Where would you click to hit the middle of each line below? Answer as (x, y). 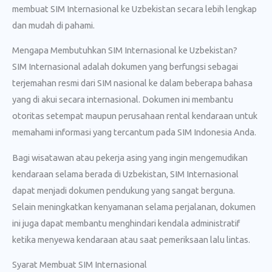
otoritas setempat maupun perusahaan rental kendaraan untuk (135, 116)
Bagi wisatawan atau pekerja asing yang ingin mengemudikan (130, 157)
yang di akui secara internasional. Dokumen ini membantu (123, 100)
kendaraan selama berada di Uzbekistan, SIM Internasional (125, 174)
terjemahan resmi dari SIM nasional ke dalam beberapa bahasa (132, 83)
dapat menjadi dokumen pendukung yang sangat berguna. (124, 190)
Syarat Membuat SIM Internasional (80, 265)
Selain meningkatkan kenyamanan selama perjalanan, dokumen (134, 206)
